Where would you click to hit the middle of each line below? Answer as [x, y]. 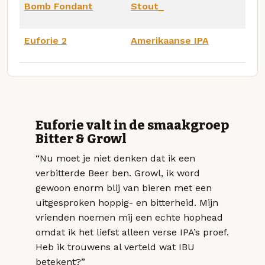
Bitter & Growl [81, 139]
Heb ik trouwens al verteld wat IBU [115, 247]
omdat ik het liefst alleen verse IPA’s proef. [132, 232]
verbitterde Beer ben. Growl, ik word [118, 173]
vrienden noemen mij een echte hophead [129, 218]
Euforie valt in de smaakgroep [132, 126]
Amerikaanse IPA [170, 40]
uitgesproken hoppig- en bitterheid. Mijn [127, 203]
